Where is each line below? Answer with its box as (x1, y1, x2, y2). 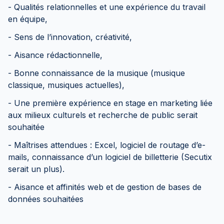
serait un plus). (8, 164, 67, 174)
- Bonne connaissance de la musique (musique (8, 68, 185, 78)
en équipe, (8, 14, 52, 24)
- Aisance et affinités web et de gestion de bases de (8, 182, 201, 192)
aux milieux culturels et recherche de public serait (8, 110, 197, 120)
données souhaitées (8, 194, 86, 204)
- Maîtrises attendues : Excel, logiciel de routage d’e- (8, 140, 205, 150)
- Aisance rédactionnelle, (8, 50, 105, 60)
